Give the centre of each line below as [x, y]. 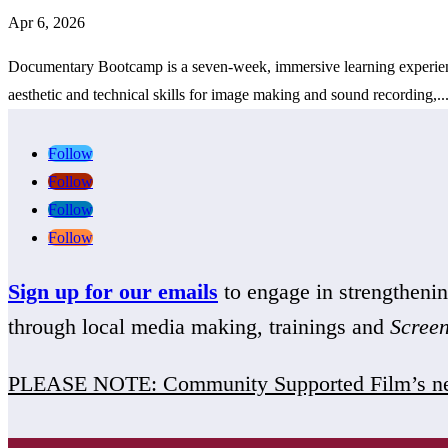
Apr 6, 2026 [46, 22]
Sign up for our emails [113, 291]
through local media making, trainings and [199, 326]
